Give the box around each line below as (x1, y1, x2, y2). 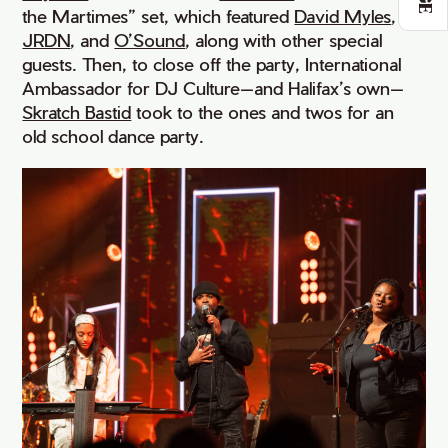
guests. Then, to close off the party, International (22, 53, 402, 75)
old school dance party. (22, 125, 205, 147)
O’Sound (114, 29, 186, 51)
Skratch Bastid (22, 101, 132, 123)
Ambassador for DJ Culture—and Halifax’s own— (22, 77, 405, 99)
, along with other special (185, 29, 388, 51)
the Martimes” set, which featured (22, 5, 295, 27)
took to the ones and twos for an (131, 101, 400, 123)
